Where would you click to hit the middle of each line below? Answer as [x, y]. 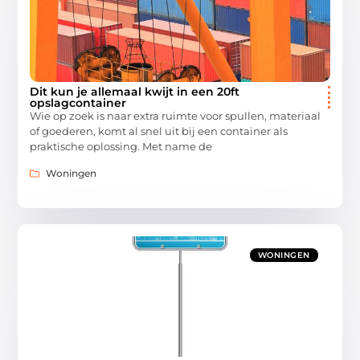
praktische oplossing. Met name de [121, 147]
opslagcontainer [78, 103]
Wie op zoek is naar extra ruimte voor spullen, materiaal [176, 116]
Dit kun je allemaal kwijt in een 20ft [135, 92]
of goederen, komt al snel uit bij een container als [159, 131]
